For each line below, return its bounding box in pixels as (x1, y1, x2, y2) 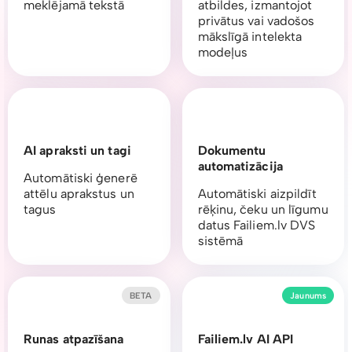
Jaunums (290, 290, 326, 301)
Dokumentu (197, 143, 266, 159)
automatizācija (197, 159, 283, 174)
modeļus (197, 45, 248, 60)
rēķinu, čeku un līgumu (197, 202, 328, 218)
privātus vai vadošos (197, 13, 315, 29)
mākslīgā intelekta (197, 29, 302, 45)
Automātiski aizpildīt (197, 186, 317, 202)
